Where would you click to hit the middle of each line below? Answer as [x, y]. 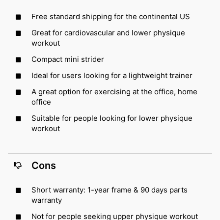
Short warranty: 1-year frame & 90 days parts [110, 190]
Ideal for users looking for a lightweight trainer [112, 75]
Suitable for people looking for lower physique [112, 118]
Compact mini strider [68, 59]
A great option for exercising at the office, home [114, 91]
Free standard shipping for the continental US [111, 16]
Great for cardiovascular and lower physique [108, 32]
